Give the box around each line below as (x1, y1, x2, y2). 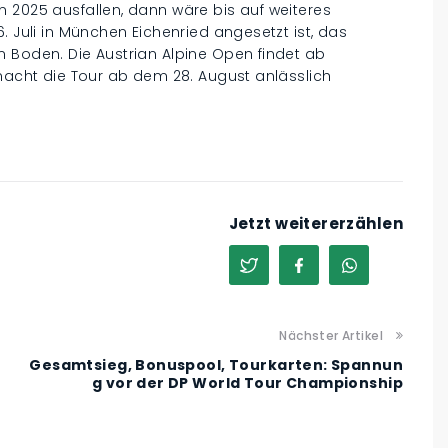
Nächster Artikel (279, 327, 383, 345)
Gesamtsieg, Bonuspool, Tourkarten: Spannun (29, 355, 403, 376)
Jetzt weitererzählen (228, 213, 403, 235)
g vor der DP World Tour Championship (91, 373, 403, 394)
